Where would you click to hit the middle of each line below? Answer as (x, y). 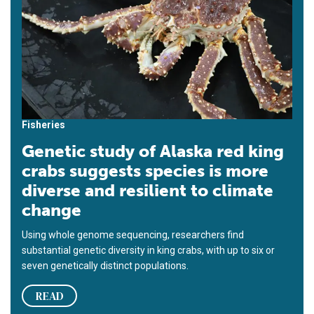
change (52, 210)
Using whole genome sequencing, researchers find (133, 235)
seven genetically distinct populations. (105, 266)
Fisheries (43, 125)
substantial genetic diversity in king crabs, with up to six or (148, 251)
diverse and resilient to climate (148, 191)
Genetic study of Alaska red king (153, 151)
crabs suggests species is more (145, 171)
